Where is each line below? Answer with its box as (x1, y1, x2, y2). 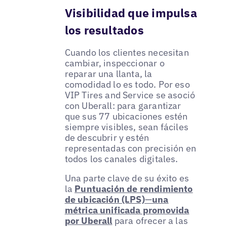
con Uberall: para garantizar (64, 100, 181, 112)
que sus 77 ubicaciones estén (64, 110, 188, 123)
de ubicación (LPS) (64, 194, 145, 206)
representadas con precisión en (64, 142, 197, 155)
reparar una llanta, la (64, 68, 153, 80)
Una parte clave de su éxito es (64, 172, 190, 184)
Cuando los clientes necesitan (64, 47, 189, 59)
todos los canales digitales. (64, 153, 178, 165)
